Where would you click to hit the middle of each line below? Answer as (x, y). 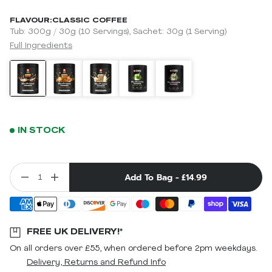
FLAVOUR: (31, 20)
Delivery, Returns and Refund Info (96, 263)
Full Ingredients (41, 46)
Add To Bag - (152, 177)
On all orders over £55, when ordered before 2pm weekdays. (134, 249)
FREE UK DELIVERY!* (75, 231)
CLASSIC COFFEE (90, 20)
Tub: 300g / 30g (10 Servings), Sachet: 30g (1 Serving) (118, 32)
